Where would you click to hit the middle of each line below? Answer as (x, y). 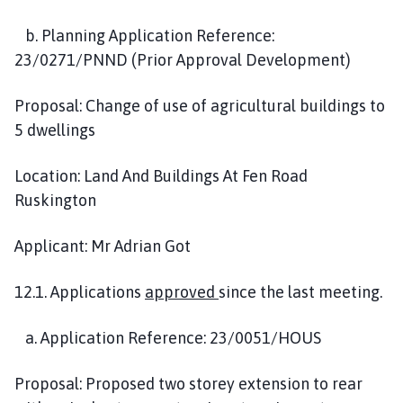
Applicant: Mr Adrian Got (103, 246)
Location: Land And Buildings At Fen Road (161, 175)
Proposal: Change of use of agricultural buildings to (200, 105)
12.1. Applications (80, 291)
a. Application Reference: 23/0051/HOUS (168, 337)
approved (182, 291)
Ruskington (55, 200)
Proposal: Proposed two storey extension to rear (188, 383)
